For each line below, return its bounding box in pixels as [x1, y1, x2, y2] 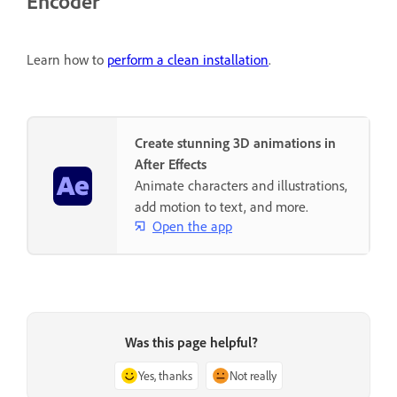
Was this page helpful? [125, 333, 258, 352]
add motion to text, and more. [135, 198, 308, 216]
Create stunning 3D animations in [135, 134, 336, 152]
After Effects [135, 155, 206, 174]
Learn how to [27, 51, 107, 69]
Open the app [152, 216, 232, 235]
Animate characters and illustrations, [135, 176, 347, 195]
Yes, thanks [138, 368, 192, 384]
